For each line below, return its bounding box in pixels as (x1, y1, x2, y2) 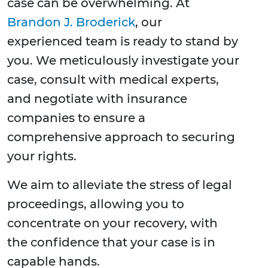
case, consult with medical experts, (7, 72, 219, 87)
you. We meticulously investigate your (7, 53, 239, 68)
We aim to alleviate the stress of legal (7, 178, 232, 193)
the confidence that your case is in (7, 235, 215, 250)
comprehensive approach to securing (7, 130, 235, 145)
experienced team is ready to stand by (7, 34, 238, 49)
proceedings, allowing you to (7, 197, 184, 212)
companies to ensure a (7, 111, 145, 126)
